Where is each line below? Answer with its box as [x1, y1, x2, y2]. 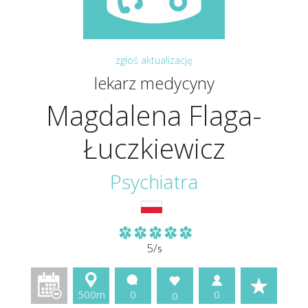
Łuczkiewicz [82, 129, 225, 167]
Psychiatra [110, 168, 198, 195]
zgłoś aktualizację [115, 54, 192, 67]
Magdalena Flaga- [46, 96, 262, 134]
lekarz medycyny [93, 71, 214, 94]
